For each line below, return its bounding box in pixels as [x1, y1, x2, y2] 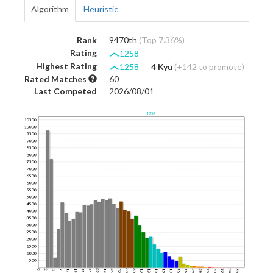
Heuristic [83, 3, 118, 14]
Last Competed [34, 85, 97, 96]
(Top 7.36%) [139, 34, 185, 45]
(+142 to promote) [174, 61, 244, 72]
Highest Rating [36, 60, 97, 71]
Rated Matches [24, 73, 88, 84]
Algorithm [31, 3, 69, 14]
